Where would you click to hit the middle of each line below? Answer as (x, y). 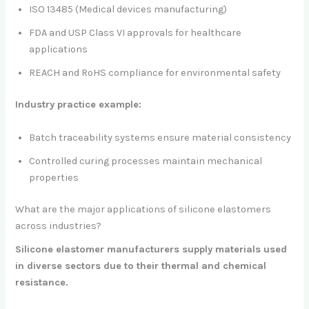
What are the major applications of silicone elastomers (143, 209)
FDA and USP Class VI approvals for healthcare (136, 33)
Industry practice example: (79, 105)
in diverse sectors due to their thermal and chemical (141, 266)
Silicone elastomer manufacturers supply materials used (151, 249)
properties (54, 177)
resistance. (42, 282)
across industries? (59, 226)
